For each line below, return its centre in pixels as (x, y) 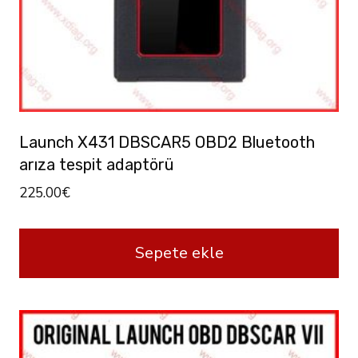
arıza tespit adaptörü (97, 164)
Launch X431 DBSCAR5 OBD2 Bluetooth (167, 142)
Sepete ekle (179, 253)
